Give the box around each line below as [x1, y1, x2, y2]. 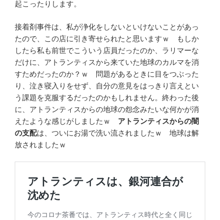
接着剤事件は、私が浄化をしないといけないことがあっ [15, 22, 199, 31]
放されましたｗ [15, 140, 66, 149]
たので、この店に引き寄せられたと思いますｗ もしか [15, 34, 199, 43]
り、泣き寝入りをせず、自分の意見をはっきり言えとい [15, 81, 199, 90]
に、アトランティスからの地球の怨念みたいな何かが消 [15, 105, 199, 113]
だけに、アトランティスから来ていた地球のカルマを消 [15, 57, 199, 66]
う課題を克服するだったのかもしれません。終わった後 [15, 93, 199, 102]
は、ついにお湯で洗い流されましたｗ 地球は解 [37, 128, 199, 137]
